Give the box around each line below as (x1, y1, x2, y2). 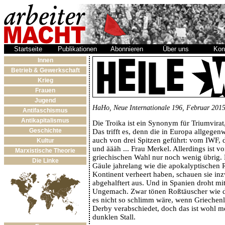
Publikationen (57, 45, 97, 53)
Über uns (162, 45, 189, 53)
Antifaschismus (23, 107, 68, 114)
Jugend (35, 97, 56, 104)
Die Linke (32, 157, 59, 164)
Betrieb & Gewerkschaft (11, 67, 80, 74)
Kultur (36, 137, 54, 144)
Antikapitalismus (21, 117, 69, 124)
